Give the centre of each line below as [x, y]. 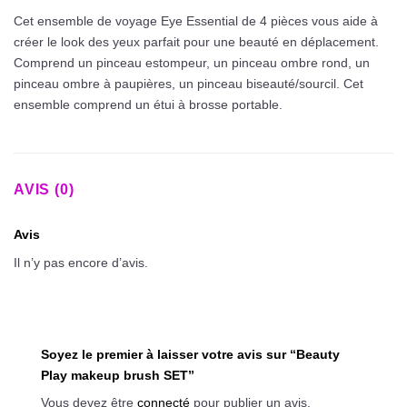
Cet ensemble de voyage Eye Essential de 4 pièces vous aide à [196, 21]
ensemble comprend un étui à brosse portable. [148, 105]
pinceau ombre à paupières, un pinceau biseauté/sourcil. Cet [189, 84]
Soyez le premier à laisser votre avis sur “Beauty [190, 355]
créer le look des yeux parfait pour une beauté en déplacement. [196, 42]
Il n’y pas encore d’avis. [81, 262]
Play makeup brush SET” [119, 376]
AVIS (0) [44, 189]
